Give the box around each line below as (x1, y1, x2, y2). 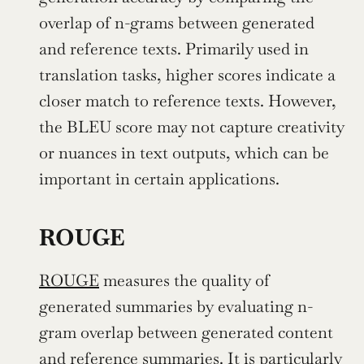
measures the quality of (99, 269, 270, 291)
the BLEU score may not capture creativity (39, 115, 344, 137)
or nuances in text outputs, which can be (39, 141, 329, 163)
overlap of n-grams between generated (39, 11, 314, 33)
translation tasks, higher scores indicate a (39, 63, 336, 85)
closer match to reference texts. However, (39, 89, 336, 111)
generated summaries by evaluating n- (39, 295, 313, 317)
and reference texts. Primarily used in (39, 37, 309, 59)
